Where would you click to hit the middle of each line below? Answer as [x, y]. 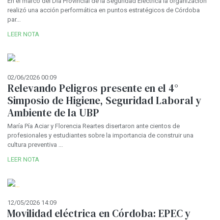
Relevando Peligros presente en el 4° [93, 88]
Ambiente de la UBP [53, 113]
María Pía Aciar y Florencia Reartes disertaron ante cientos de [94, 126]
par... [14, 20]
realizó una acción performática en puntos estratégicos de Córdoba [104, 10]
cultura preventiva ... [35, 145]
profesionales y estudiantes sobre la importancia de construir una [100, 136]
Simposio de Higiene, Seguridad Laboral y [104, 101]
